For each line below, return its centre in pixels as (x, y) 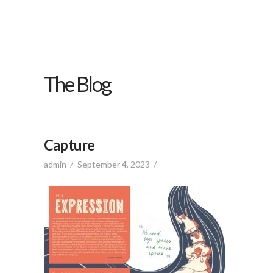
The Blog (77, 84)
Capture (69, 145)
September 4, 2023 (113, 164)
